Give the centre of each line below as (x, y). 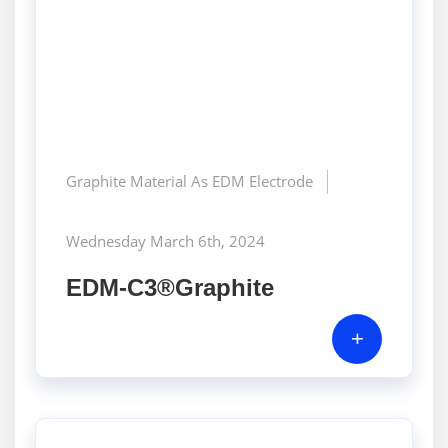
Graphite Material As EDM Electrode (189, 180)
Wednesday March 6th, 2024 (165, 240)
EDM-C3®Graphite (170, 287)
